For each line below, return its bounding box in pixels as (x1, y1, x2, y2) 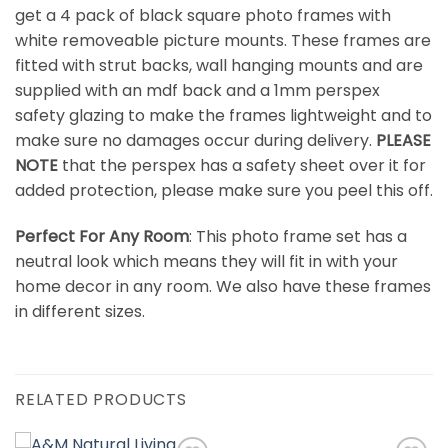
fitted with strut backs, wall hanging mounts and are (15, 53, 423, 77)
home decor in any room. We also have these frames (15, 274, 431, 298)
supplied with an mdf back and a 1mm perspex (15, 78, 380, 102)
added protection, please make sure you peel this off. (15, 178, 433, 202)
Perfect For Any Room (15, 224, 189, 248)
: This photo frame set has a (189, 224, 407, 248)
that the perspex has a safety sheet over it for (58, 153, 426, 177)
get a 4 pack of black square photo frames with (15, 3, 391, 27)
